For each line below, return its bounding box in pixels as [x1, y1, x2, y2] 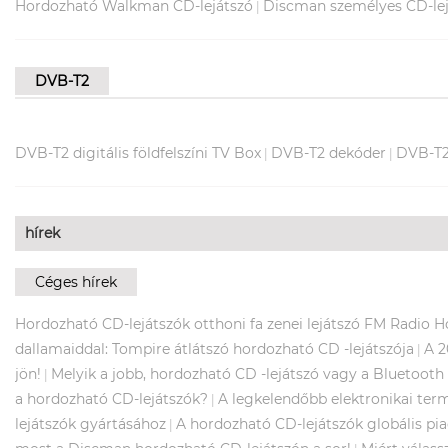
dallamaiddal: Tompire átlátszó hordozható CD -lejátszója [15, 339, 414, 358]
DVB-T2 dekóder [271, 143, 386, 162]
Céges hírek [35, 272, 117, 291]
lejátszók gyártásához [15, 414, 166, 433]
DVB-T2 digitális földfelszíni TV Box [15, 143, 261, 162]
